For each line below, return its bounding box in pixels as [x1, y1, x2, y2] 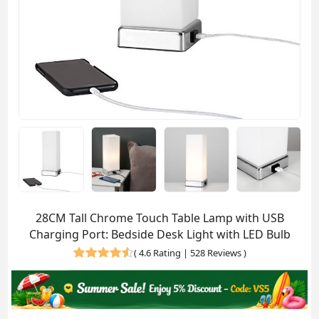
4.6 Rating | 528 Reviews [138, 246, 241, 259]
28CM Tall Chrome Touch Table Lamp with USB [35, 209, 284, 226]
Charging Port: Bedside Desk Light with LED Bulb [28, 226, 291, 242]
